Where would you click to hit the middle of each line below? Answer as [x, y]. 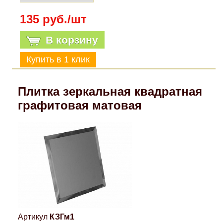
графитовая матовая [80, 105]
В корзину [72, 40]
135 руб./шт [54, 19]
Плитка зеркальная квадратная [110, 91]
